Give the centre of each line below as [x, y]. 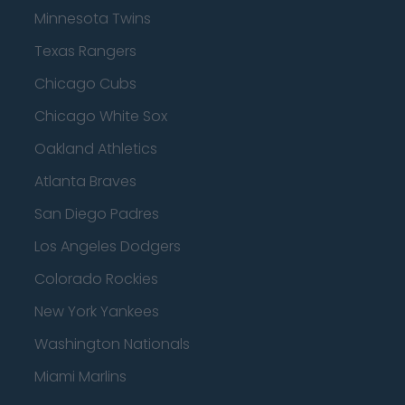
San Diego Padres [97, 214]
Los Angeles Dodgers [108, 246]
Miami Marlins [80, 377]
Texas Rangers [85, 51]
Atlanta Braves [85, 181]
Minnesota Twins [93, 19]
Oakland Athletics [96, 149]
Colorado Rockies [96, 279]
